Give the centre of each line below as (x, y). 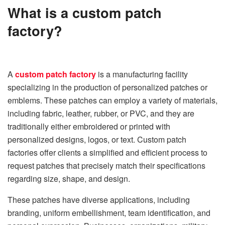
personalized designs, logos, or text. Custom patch (97, 139)
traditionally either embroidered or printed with (89, 126)
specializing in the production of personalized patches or (107, 87)
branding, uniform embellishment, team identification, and (109, 212)
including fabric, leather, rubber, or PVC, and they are (101, 113)
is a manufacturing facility (142, 74)
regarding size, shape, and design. (69, 178)
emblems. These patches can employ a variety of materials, (113, 100)
